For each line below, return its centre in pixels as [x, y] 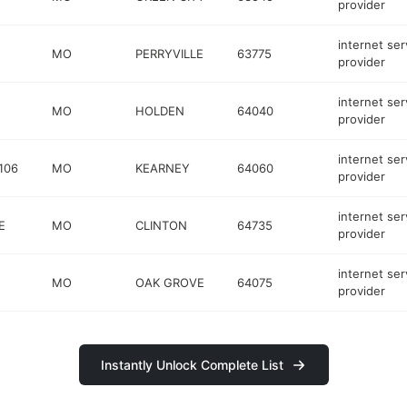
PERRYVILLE [170, 53]
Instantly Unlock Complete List [192, 365]
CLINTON [162, 225]
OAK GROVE [170, 282]
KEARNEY [163, 168]
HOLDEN [160, 110]
